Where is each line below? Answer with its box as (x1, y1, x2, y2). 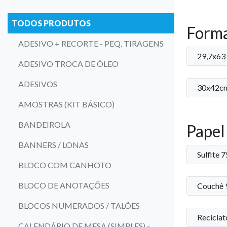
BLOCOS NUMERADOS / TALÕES (18, 200, 140, 210)
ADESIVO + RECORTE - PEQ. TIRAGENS (18, 38, 164, 48)
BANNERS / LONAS (18, 139, 89, 149)
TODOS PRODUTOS (12, 18, 91, 28)
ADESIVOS (18, 79, 57, 89)
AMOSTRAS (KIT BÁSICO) (18, 99, 115, 109)
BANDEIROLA (18, 119, 70, 129)
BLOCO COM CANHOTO (18, 160, 111, 170)
